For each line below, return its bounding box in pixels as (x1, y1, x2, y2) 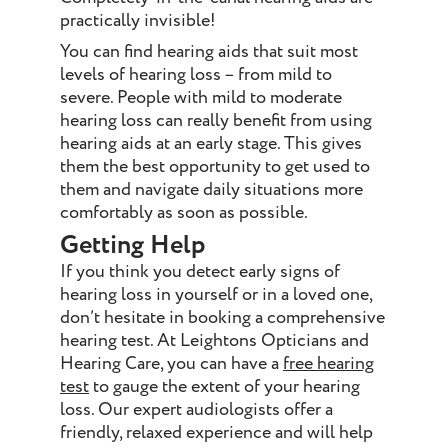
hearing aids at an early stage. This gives (60, 131, 362, 157)
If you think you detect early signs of (60, 259, 340, 285)
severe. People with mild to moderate (60, 85, 342, 111)
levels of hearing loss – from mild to (60, 62, 332, 88)
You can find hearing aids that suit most (60, 39, 358, 65)
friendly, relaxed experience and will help (60, 420, 373, 446)
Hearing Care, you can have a (60, 351, 283, 377)
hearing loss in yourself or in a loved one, (60, 282, 372, 308)
